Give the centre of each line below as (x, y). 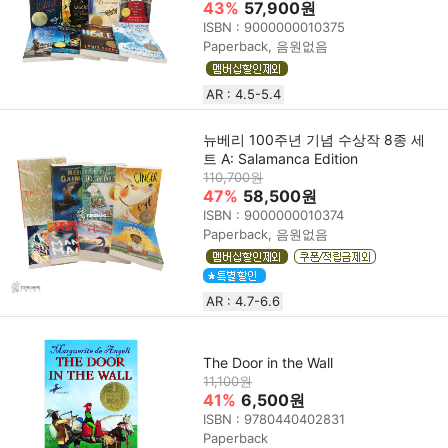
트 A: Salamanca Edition (281, 158)
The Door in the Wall (268, 363)
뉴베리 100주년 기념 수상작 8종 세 (314, 139)
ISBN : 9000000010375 (274, 26)
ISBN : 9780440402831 (274, 419)
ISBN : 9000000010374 (274, 214)
